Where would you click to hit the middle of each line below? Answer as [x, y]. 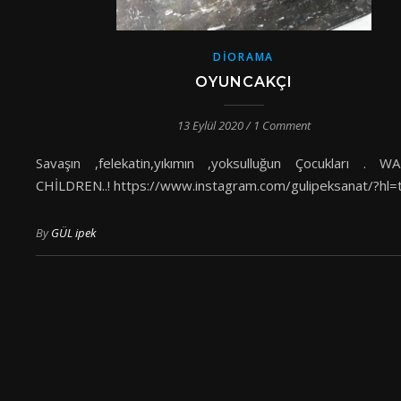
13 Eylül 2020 [210, 125]
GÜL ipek [73, 233]
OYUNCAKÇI [243, 82]
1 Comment [282, 125]
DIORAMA [243, 57]
